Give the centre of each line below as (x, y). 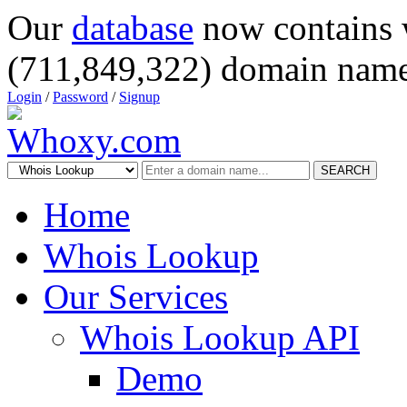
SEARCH (345, 170)
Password (80, 97)
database (133, 28)
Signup (139, 97)
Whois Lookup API (220, 338)
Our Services (136, 297)
